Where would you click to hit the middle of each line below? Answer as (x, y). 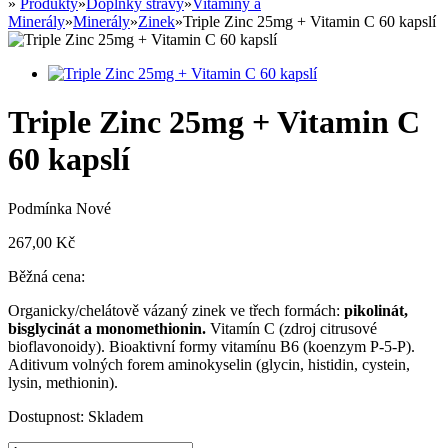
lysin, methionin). (63, 382)
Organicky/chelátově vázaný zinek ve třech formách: (176, 310)
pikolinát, (376, 310)
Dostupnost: (46, 416)
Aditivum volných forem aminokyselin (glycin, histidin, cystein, (209, 364)
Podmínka (42, 208)
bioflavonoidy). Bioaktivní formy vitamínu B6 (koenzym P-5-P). (211, 346)
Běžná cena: (46, 276)
